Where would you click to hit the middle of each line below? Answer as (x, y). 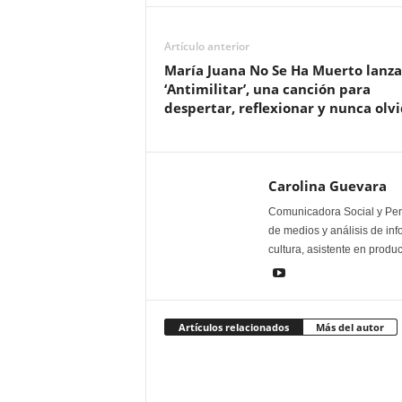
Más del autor (350, 328)
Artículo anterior (206, 47)
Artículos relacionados (233, 328)
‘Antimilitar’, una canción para (267, 89)
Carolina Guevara (327, 186)
